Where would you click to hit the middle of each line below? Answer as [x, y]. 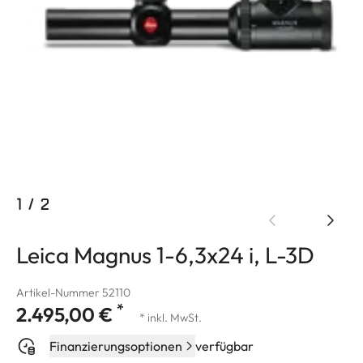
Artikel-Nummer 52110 [73, 292]
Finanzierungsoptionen [116, 346]
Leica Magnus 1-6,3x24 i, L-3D [165, 254]
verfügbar [224, 346]
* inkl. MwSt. [171, 317]
